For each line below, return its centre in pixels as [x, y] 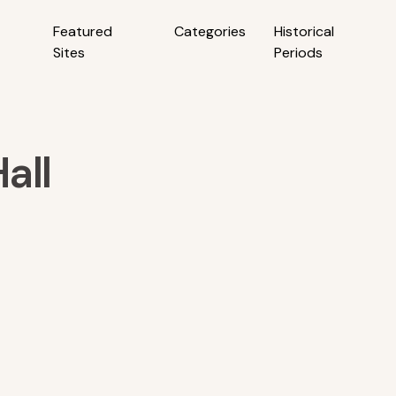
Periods [298, 53]
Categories [209, 31]
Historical [304, 31]
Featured [83, 31]
